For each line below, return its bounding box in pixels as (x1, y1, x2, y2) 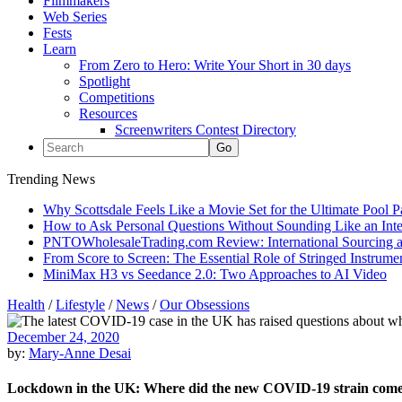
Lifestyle (56, 297, 105, 312)
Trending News (7, 171, 95, 187)
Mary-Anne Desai (29, 345, 131, 361)
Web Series (43, 9, 107, 24)
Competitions (79, 90, 154, 105)
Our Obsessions (160, 297, 249, 312)
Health (7, 297, 45, 312)
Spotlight (79, 74, 130, 89)
